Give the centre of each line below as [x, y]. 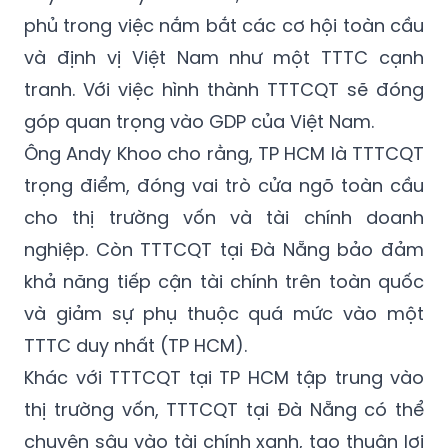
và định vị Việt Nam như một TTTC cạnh [224, 58]
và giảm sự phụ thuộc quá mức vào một [224, 314]
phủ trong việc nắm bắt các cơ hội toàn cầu [224, 26]
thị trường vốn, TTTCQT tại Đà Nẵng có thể [224, 410]
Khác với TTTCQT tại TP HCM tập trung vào [224, 378]
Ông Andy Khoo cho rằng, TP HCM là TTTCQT [224, 154]
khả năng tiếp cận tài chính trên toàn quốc [224, 282]
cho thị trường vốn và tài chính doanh [224, 218]
